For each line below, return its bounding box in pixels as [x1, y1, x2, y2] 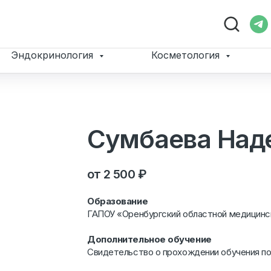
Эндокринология [11, 49, 96, 61]
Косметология [151, 49, 223, 61]
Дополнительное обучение [87, 233, 212, 245]
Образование [87, 195, 148, 207]
